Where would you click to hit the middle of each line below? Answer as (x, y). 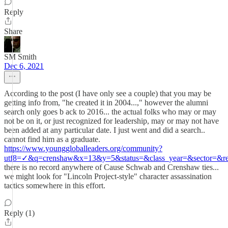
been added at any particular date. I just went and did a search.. (105, 130)
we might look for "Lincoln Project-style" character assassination (108, 176)
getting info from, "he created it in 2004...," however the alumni (106, 103)
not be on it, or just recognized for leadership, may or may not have (111, 121)
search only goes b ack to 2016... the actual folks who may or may (110, 112)
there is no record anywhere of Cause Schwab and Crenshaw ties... (111, 167)
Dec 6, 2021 (24, 66)
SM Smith (20, 57)
